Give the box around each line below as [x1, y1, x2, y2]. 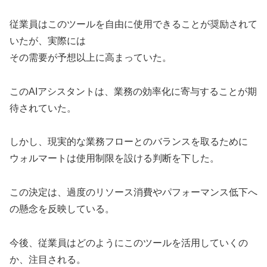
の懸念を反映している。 [10, 204, 114, 215]
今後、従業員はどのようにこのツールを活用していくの [10, 237, 248, 248]
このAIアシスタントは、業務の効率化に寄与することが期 [10, 86, 257, 97]
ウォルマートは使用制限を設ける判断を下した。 [10, 153, 219, 164]
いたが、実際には [10, 35, 86, 46]
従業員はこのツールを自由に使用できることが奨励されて [10, 18, 257, 29]
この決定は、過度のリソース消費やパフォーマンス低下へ [10, 187, 257, 198]
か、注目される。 [10, 254, 86, 265]
